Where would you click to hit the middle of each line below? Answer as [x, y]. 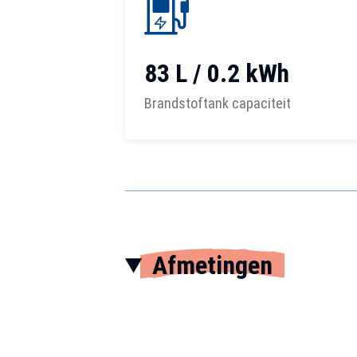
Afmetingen [212, 265]
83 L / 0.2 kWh [217, 73]
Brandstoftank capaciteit [218, 103]
